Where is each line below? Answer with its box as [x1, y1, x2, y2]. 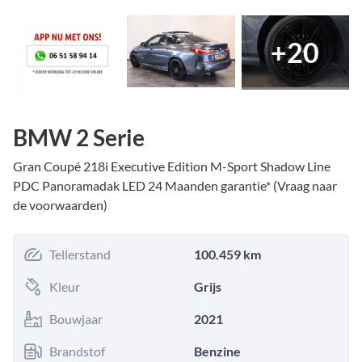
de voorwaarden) [13, 196, 107, 213]
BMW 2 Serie [13, 123, 145, 151]
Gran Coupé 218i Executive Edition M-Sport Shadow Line [13, 158, 330, 174]
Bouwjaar [49, 310, 103, 326]
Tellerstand [49, 246, 111, 262]
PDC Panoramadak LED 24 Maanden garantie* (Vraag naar [13, 177, 337, 193]
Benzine [194, 343, 241, 359]
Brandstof [49, 343, 105, 359]
